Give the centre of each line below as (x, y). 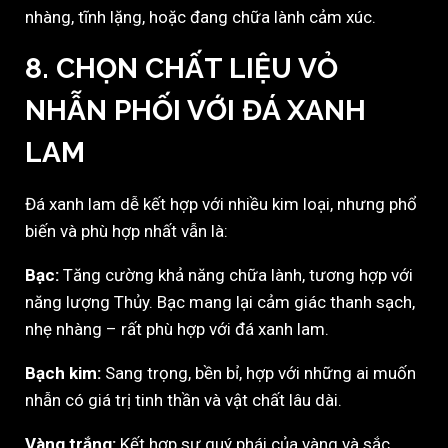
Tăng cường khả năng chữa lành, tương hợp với (236, 275)
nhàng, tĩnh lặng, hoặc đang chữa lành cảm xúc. (200, 17)
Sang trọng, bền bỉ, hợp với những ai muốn (258, 373)
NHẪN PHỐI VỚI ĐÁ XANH (195, 111)
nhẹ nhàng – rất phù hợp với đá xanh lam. (177, 329)
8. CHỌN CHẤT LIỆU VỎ (181, 69)
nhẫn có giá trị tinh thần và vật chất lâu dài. (183, 400)
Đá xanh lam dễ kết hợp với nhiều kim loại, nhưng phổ (221, 204)
